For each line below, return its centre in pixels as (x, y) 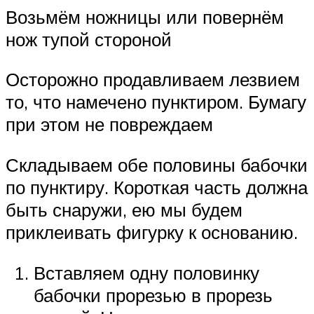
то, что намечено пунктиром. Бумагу (156, 102)
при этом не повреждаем (109, 124)
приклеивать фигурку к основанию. (152, 232)
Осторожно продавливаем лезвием (153, 80)
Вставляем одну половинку (146, 272)
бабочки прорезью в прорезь (153, 295)
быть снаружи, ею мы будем (124, 210)
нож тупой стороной (89, 39)
